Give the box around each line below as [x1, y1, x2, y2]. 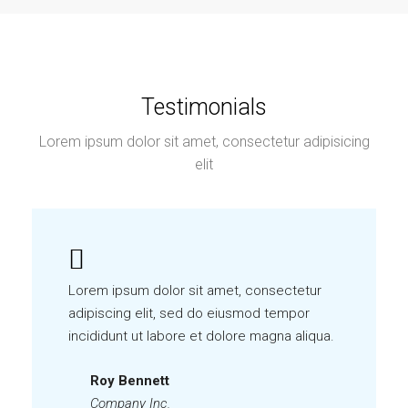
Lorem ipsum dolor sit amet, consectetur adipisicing [38, 133, 370, 150]
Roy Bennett [90, 372, 169, 389]
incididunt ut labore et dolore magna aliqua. [68, 328, 334, 344]
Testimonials [141, 94, 267, 120]
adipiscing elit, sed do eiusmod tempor [68, 305, 310, 321]
